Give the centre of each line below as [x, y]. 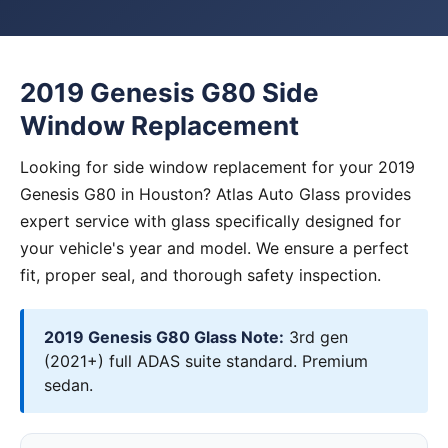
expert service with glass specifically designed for [210, 221]
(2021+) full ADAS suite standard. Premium [206, 361]
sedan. [68, 385]
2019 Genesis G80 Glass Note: [164, 337]
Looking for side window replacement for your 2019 [217, 167]
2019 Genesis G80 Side [169, 92]
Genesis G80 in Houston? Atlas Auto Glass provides [215, 194]
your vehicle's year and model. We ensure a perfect [214, 248]
